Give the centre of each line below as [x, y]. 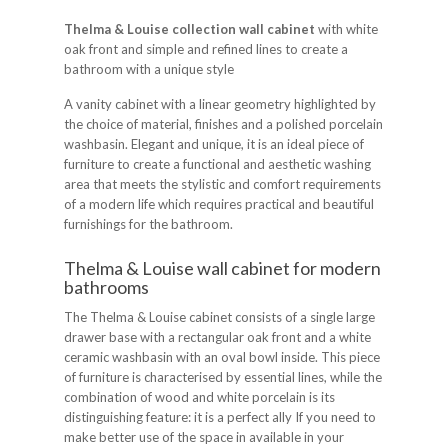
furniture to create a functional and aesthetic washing [217, 164]
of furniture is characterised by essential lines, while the [223, 377]
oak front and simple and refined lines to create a [206, 49]
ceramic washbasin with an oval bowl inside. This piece [222, 357]
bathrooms [106, 287]
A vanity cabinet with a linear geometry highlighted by [220, 104]
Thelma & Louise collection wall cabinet [189, 29]
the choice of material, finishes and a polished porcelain [223, 124]
